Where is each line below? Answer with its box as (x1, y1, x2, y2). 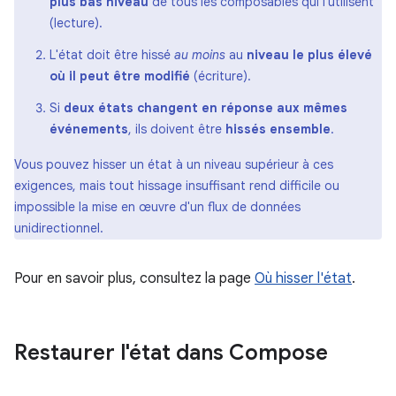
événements (49, 120, 128, 137)
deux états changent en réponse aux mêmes (64, 99, 347, 116)
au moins (174, 46, 225, 63)
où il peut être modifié (49, 67, 190, 84)
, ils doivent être (128, 120, 225, 137)
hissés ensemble (225, 120, 331, 137)
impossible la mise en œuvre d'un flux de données (14, 198, 301, 215)
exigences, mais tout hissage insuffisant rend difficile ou (14, 177, 339, 194)
